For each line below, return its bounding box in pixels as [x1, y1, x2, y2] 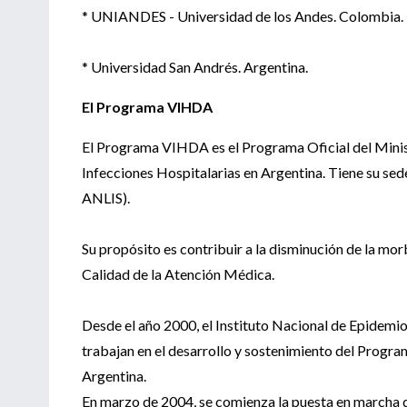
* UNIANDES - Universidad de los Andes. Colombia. [82, 6, 403, 25]
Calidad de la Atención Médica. [82, 264, 277, 283]
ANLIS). [82, 188, 130, 206]
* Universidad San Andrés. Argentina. [82, 57, 308, 75]
